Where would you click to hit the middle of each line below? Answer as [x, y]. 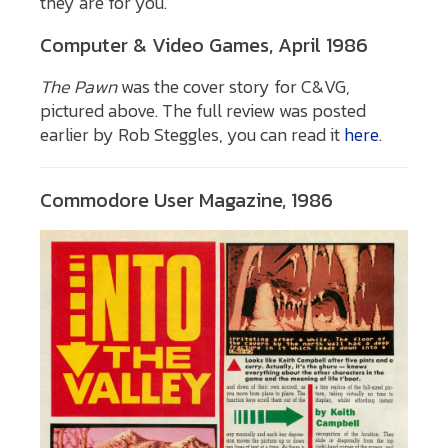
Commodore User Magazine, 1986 [186, 199]
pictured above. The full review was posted [203, 110]
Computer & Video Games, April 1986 [204, 44]
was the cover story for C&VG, [233, 86]
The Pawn [78, 86]
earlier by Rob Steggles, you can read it [192, 134]
